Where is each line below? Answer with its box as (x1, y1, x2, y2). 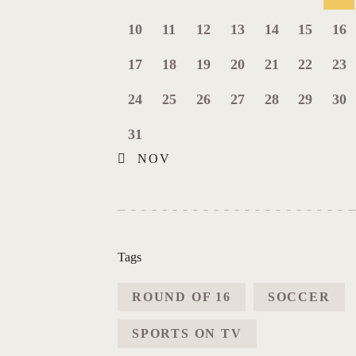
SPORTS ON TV (132, 326, 242, 340)
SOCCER (267, 289, 331, 304)
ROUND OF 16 (132, 289, 231, 304)
